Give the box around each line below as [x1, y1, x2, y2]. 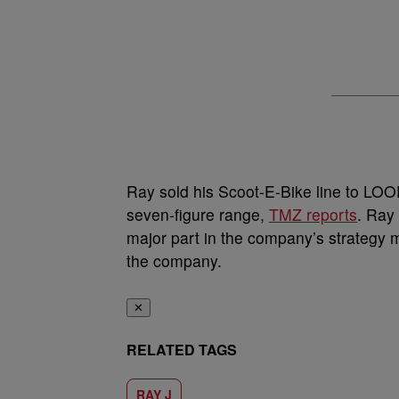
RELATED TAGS [126, 339, 237, 360]
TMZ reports [269, 203, 357, 225]
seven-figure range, [126, 203, 269, 225]
